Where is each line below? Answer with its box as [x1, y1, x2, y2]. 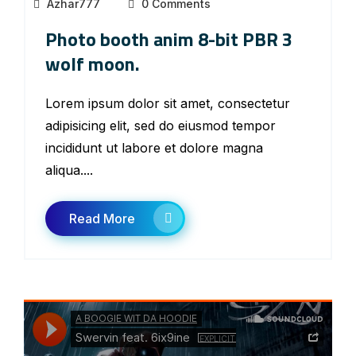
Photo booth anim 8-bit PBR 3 [45, 25, 292, 53]
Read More [69, 211, 135, 226]
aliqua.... [45, 162, 93, 178]
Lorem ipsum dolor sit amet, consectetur [45, 95, 290, 111]
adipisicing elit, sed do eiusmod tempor [45, 118, 276, 133]
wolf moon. [45, 49, 140, 78]
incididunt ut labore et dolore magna [45, 140, 263, 156]
